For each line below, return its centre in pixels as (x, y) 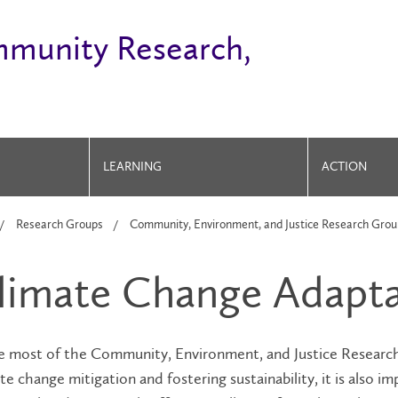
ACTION (344, 167)
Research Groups (60, 224)
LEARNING (132, 167)
